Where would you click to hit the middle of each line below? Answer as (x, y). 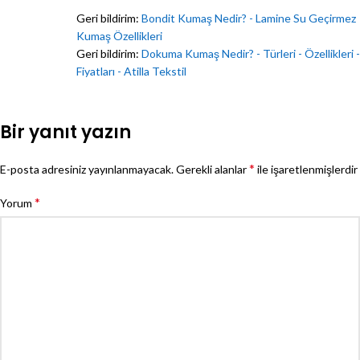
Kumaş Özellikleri (119, 35)
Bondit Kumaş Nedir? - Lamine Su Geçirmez (249, 18)
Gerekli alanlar (213, 169)
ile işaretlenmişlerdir (306, 169)
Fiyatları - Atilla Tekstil (131, 71)
